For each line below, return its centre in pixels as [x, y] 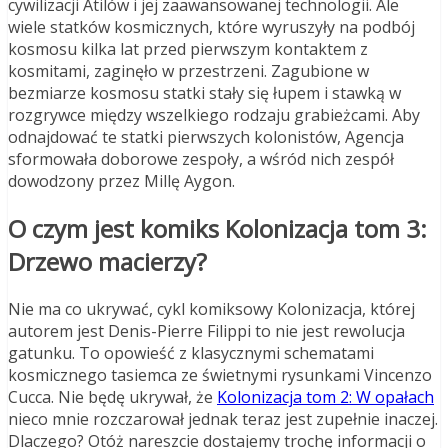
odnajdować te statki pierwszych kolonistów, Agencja [206, 136]
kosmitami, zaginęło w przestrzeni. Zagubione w [188, 70]
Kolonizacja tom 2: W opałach [325, 396]
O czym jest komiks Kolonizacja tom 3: [217, 228]
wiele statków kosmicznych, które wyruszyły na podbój [211, 26]
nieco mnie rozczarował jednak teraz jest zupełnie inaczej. [223, 418]
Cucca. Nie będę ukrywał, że [112, 396]
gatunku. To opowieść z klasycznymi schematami [191, 352]
